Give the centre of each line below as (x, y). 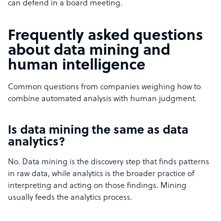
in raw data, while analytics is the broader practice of (101, 174)
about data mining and (89, 51)
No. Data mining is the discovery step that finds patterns (109, 163)
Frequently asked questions (105, 37)
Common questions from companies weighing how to (104, 88)
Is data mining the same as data (98, 131)
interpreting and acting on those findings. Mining (97, 186)
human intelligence (77, 66)
